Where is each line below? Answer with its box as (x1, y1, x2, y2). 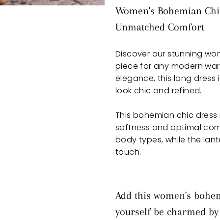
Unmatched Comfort (115, 21, 204, 33)
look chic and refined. (115, 85, 202, 97)
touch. (115, 146, 141, 158)
